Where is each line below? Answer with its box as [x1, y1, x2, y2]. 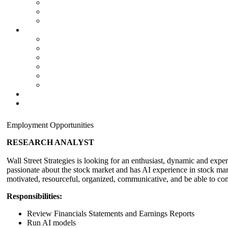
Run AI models [27, 218, 76, 227]
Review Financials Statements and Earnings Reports [27, 209, 194, 218]
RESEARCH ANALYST [7, 138, 96, 147]
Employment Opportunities [7, 121, 94, 129]
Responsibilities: [7, 192, 62, 201]
